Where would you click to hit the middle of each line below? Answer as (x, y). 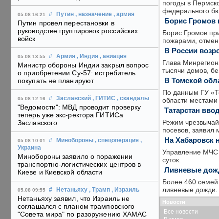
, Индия (88, 56)
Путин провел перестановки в (66, 23)
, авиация (113, 56)
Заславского (38, 123)
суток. (172, 160)
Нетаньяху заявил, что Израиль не (74, 199)
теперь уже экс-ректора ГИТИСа (70, 115)
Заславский (74, 99)
